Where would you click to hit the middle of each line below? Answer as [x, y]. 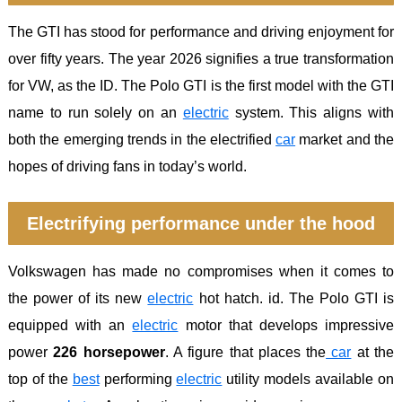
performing [138, 380]
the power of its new [78, 299]
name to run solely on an [96, 113]
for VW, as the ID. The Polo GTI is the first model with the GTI [201, 86]
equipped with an [70, 326]
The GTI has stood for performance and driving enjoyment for [201, 32]
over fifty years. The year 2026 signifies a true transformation [201, 59]
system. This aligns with [311, 113]
